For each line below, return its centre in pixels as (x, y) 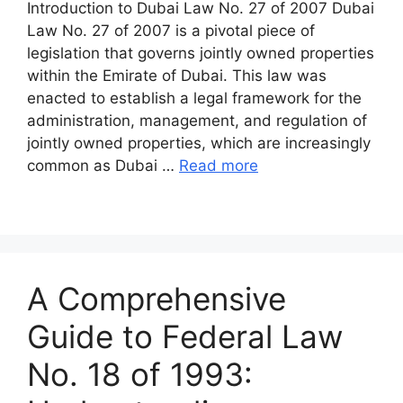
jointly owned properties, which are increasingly (199, 143)
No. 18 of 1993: (140, 374)
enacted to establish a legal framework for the (194, 98)
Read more (219, 165)
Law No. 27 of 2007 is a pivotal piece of (171, 30)
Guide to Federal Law (185, 336)
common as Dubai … (103, 165)
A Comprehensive (157, 298)
